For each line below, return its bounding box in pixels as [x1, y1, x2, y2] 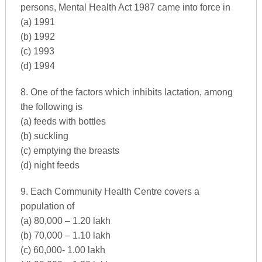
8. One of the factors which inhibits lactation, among [20, 87, 233, 97]
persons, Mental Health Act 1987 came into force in [20, 2, 230, 12]
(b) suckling [20, 130, 68, 141]
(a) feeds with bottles [20, 116, 106, 126]
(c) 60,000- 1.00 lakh [20, 244, 105, 255]
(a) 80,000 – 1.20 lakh [20, 215, 111, 226]
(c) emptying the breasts [20, 145, 119, 156]
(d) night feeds [20, 160, 80, 170]
